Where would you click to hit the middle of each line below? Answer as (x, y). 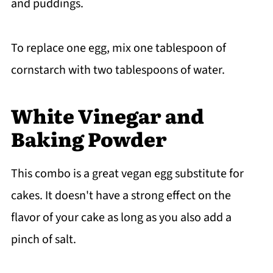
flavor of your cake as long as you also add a (121, 217)
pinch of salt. (43, 239)
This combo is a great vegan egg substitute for (127, 173)
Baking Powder (89, 138)
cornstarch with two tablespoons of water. (118, 70)
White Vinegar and (107, 115)
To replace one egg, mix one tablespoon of (118, 48)
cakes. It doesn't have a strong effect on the (121, 195)
